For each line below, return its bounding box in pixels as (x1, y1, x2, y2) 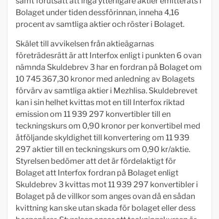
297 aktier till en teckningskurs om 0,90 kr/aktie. (16, 145, 190, 154)
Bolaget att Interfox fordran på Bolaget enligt (16, 168, 178, 177)
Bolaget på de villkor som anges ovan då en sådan (16, 192, 195, 201)
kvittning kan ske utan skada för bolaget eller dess (16, 203, 196, 213)
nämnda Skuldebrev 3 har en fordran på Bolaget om (16, 63, 202, 72)
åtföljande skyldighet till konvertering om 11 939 (16, 133, 190, 142)
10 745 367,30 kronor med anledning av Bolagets (16, 74, 195, 84)
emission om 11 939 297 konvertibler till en (16, 109, 171, 119)
